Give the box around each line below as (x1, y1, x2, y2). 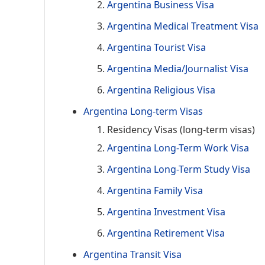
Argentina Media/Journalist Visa (107, 62, 248, 75)
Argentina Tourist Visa (107, 40, 206, 54)
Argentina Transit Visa (83, 247, 182, 261)
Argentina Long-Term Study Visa (107, 162, 250, 176)
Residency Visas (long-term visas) (107, 122, 255, 136)
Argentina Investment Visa (107, 205, 225, 218)
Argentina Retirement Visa (107, 226, 225, 240)
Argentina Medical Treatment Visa (107, 19, 258, 33)
